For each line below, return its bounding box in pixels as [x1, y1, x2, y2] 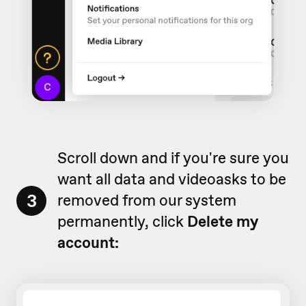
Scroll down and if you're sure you [57, 148, 289, 169]
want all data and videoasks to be [57, 169, 286, 190]
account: [57, 232, 119, 253]
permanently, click [57, 211, 187, 232]
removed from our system [57, 190, 236, 211]
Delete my [187, 211, 259, 232]
